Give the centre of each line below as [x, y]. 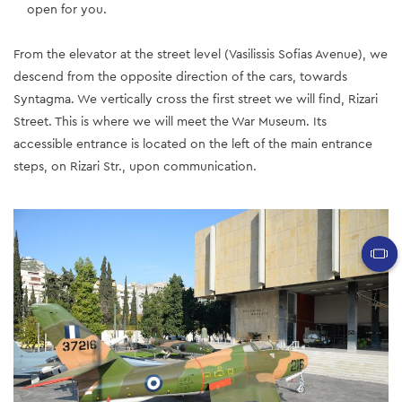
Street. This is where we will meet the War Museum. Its [170, 121]
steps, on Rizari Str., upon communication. [135, 166]
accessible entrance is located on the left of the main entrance [193, 143]
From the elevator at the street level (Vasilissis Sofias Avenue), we [201, 53]
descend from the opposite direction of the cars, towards [180, 76]
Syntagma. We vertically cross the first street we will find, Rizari [196, 98]
